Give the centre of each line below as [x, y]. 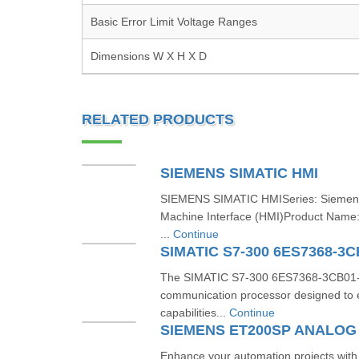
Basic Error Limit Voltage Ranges [174, 22]
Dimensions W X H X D [149, 56]
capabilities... [194, 313]
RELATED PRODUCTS [158, 119]
